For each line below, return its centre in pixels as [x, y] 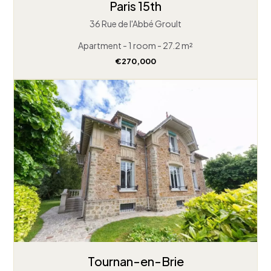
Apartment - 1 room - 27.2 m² [135, 46]
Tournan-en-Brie [135, 261]
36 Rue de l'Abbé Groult [135, 24]
